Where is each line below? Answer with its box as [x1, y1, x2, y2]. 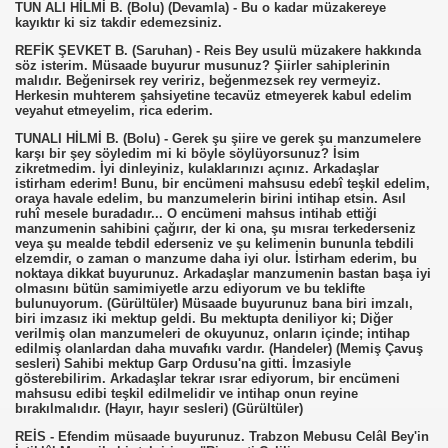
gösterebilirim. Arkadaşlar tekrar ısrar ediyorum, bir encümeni [15, 371, 400, 386]
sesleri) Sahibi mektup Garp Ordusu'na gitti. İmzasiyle [15, 356, 351, 371]
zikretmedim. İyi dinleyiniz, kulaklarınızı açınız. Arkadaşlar [15, 161, 379, 176]
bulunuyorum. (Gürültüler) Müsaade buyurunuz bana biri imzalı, [15, 296, 413, 311]
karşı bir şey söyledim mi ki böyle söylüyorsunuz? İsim [15, 146, 360, 161]
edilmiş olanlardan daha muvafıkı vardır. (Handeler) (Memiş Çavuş [15, 341, 423, 356]
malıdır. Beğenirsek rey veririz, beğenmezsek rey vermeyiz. [15, 73, 381, 88]
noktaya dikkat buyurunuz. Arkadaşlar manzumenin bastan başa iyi [15, 266, 431, 281]
